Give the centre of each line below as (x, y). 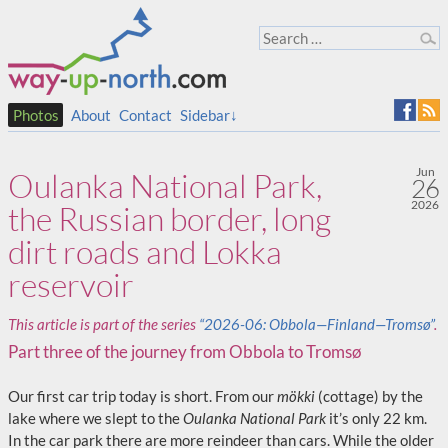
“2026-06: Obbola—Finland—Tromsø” (316, 324)
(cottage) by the (369, 396)
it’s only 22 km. (376, 418)
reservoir (71, 284)
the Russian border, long (169, 218)
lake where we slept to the (95, 418)
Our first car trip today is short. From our (142, 396)
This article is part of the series (103, 324)
